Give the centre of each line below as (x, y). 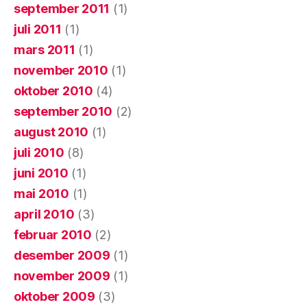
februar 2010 (53, 234)
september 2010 (63, 111)
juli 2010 (39, 152)
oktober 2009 (54, 296)
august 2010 (51, 132)
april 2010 (44, 214)
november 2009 (62, 275)
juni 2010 (41, 173)
